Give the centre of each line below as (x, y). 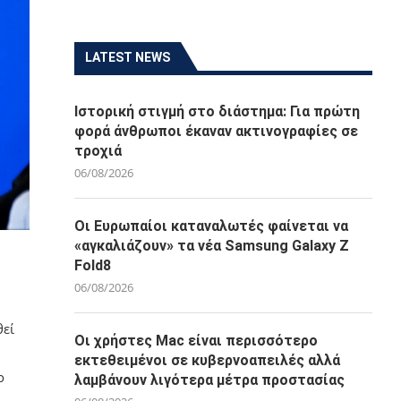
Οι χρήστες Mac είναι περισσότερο (196, 341)
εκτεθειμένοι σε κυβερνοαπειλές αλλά (208, 360)
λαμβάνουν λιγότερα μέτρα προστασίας (210, 380)
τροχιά (98, 151)
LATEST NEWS (128, 57)
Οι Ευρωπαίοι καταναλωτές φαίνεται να (212, 226)
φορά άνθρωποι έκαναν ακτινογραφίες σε (217, 131)
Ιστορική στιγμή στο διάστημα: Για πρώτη (218, 111)
